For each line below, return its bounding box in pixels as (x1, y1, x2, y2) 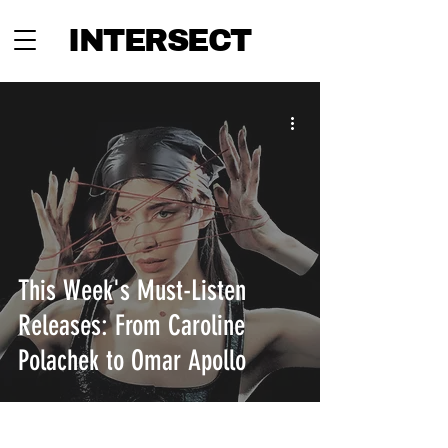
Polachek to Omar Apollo (18, 344, 246, 377)
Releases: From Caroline (18, 309, 245, 342)
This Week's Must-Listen (18, 274, 246, 307)
